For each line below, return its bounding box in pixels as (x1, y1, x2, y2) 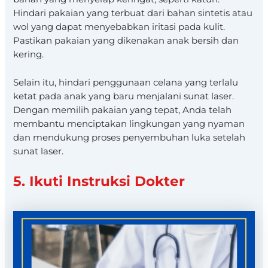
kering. (13, 49, 44, 60)
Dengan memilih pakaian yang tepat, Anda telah (13, 104, 232, 115)
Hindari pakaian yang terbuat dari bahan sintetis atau (13, 8, 253, 19)
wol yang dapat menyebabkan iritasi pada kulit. (13, 22, 226, 33)
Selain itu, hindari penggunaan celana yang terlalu (13, 77, 239, 88)
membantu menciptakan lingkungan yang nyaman (13, 118, 245, 129)
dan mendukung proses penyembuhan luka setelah (13, 132, 246, 143)
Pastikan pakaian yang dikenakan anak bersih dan (13, 35, 239, 47)
